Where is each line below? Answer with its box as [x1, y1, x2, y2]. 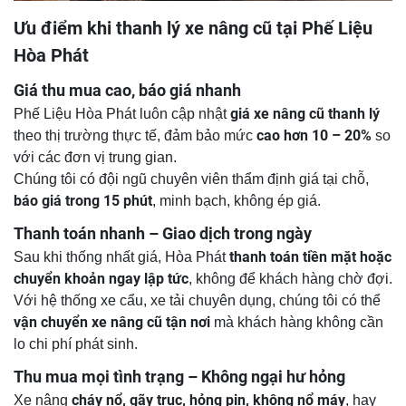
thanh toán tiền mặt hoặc [229, 248, 391, 266]
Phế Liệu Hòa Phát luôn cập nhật [14, 106, 230, 122]
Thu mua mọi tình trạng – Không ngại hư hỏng [14, 367, 345, 387]
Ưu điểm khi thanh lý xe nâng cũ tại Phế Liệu [14, 17, 372, 40]
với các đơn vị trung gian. [14, 150, 177, 166]
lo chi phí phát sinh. [14, 336, 138, 353]
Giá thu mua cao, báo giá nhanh [14, 81, 241, 101]
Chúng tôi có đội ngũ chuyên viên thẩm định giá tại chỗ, [14, 171, 369, 188]
